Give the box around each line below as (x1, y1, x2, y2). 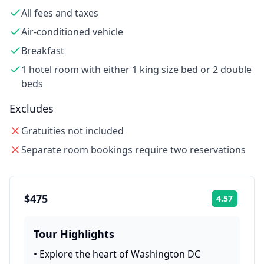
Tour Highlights (34, 227, 114, 241)
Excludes (9, 101, 54, 115)
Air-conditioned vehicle (21, 25, 123, 38)
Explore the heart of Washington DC (39, 247, 200, 260)
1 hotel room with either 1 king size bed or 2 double (21, 63, 252, 76)
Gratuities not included (21, 124, 124, 137)
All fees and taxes (21, 6, 98, 19)
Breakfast (21, 44, 64, 57)
